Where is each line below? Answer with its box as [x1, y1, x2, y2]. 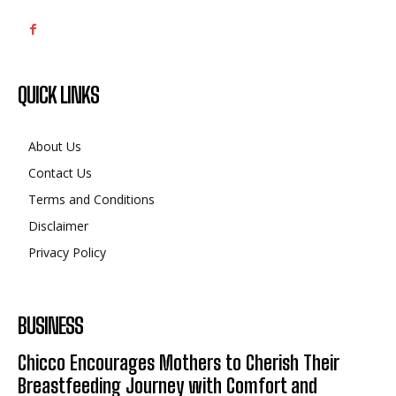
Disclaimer [28, 217, 88, 235]
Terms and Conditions [28, 191, 158, 209]
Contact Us [28, 164, 92, 182]
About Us [28, 138, 81, 156]
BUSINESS [18, 313, 83, 339]
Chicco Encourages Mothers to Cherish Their [18, 351, 339, 376]
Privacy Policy [28, 244, 106, 262]
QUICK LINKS [18, 82, 99, 109]
